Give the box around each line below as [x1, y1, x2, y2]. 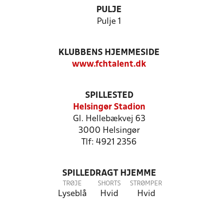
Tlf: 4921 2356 [81, 138, 137, 146]
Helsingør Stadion [73, 103, 145, 111]
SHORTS [97, 181, 121, 187]
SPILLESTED [85, 91, 133, 100]
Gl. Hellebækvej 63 [73, 115, 145, 123]
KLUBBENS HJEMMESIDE [58, 49, 160, 57]
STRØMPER [130, 181, 162, 187]
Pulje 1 [97, 18, 121, 26]
